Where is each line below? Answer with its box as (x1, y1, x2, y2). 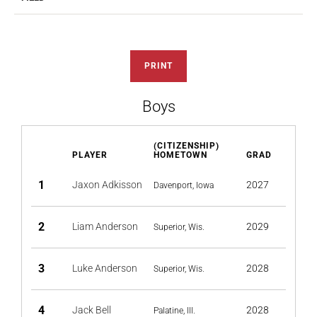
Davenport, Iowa (154, 180, 214, 190)
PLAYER (72, 150, 108, 160)
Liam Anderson (72, 221, 138, 232)
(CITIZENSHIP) (154, 141, 219, 151)
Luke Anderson (72, 263, 137, 274)
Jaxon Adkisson (72, 179, 142, 190)
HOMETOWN (154, 150, 207, 160)
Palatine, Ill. (154, 306, 195, 316)
